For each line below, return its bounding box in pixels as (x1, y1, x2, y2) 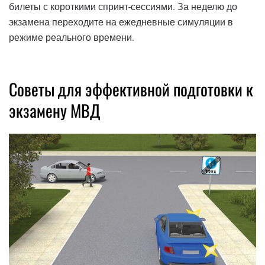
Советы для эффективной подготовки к (9, 76, 253, 101)
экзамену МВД (9, 98, 101, 122)
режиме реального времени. (9, 31, 134, 43)
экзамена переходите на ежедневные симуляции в (9, 16, 233, 28)
